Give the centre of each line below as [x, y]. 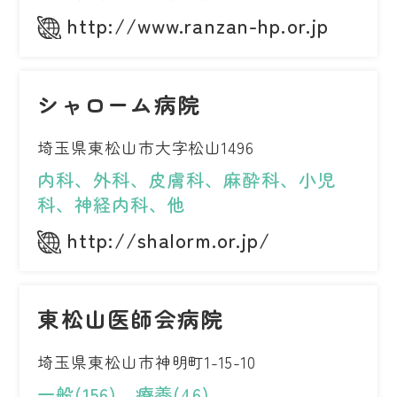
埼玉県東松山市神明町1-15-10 [147, 362]
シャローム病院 [119, 104]
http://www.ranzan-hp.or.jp [198, 25]
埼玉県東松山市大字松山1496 [146, 148]
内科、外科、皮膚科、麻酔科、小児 [187, 180]
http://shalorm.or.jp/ [169, 240]
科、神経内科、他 [112, 205]
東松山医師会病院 [131, 319]
